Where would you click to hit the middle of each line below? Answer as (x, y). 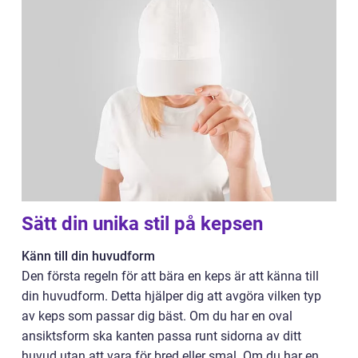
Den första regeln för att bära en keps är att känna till (170, 276)
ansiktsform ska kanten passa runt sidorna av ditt (161, 336)
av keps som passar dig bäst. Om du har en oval (157, 316)
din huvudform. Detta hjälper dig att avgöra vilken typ (171, 296)
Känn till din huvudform (88, 257)
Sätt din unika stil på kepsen (142, 224)
